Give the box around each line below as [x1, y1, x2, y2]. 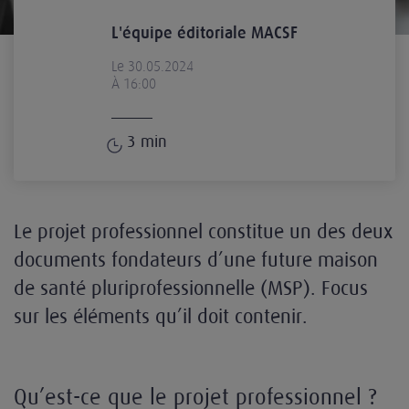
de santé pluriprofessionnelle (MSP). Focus [14, 277, 368, 299]
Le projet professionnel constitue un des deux [14, 220, 393, 243]
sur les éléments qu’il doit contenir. [14, 305, 308, 328]
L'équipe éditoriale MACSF [111, 24, 298, 42]
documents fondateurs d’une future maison [14, 248, 378, 271]
